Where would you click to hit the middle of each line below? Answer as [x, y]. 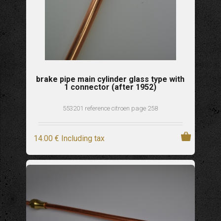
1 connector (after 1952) [110, 87]
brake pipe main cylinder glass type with [110, 79]
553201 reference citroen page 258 [110, 108]
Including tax [83, 138]
